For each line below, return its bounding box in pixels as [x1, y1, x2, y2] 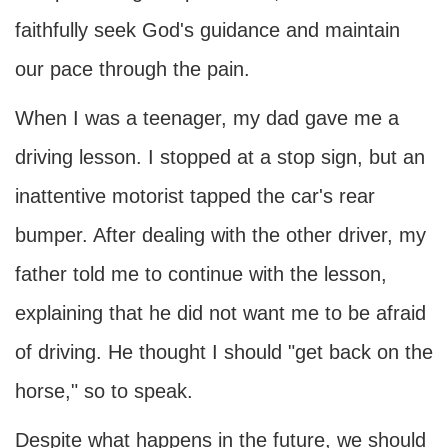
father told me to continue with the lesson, [15, 263, 387, 285]
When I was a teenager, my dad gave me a [15, 107, 399, 129]
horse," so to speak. [15, 380, 193, 402]
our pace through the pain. [15, 58, 250, 80]
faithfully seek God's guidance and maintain [15, 19, 400, 41]
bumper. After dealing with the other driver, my [15, 224, 426, 246]
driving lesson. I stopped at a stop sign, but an [15, 146, 425, 168]
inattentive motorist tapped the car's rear [15, 185, 375, 207]
